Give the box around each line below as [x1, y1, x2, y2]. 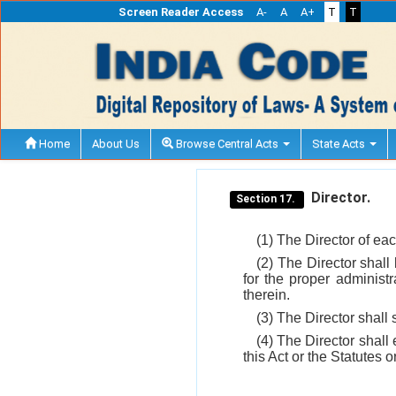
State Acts [312, 136, 368, 150]
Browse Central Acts [173, 136, 281, 150]
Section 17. [236, 192, 299, 205]
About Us [92, 136, 140, 150]
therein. [243, 286, 290, 302]
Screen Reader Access [118, 5, 243, 19]
